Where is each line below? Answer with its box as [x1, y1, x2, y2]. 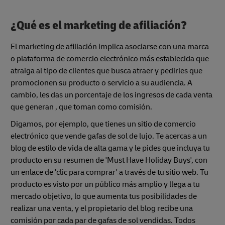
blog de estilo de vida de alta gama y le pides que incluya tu [11, 143, 210, 153]
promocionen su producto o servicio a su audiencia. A [11, 77, 192, 88]
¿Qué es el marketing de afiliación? [11, 18, 187, 33]
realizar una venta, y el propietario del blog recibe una [11, 203, 193, 213]
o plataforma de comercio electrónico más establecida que [11, 53, 209, 64]
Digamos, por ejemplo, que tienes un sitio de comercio [11, 119, 196, 129]
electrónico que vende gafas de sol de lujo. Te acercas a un [11, 131, 207, 141]
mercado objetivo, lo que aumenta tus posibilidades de [11, 191, 197, 201]
